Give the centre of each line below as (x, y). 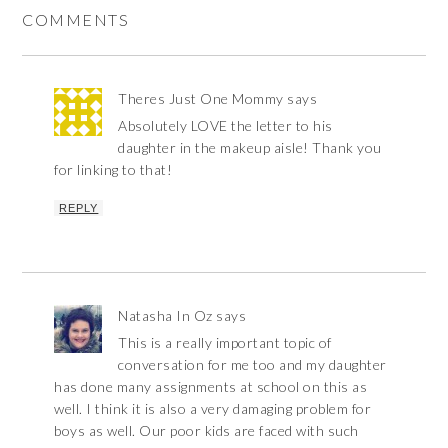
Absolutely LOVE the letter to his (225, 126)
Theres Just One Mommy (201, 99)
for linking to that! (113, 170)
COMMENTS (76, 20)
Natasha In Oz (165, 316)
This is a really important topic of (225, 343)
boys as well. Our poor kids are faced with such (206, 431)
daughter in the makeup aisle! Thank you (250, 148)
